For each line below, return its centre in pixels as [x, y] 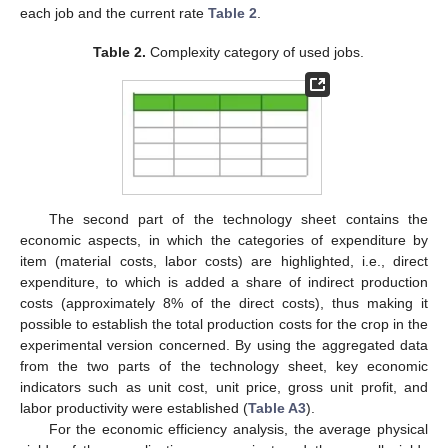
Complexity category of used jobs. [254, 51]
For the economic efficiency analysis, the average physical [238, 429]
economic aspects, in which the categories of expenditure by [224, 240]
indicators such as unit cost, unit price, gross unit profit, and [224, 387]
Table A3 [277, 408]
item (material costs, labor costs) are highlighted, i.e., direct [224, 261]
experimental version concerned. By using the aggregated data [224, 345]
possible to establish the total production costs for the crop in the [224, 324]
